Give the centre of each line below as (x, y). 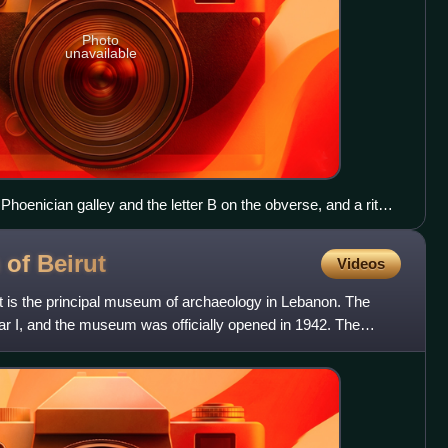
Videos (360, 264)
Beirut (71, 263)
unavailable (100, 52)
